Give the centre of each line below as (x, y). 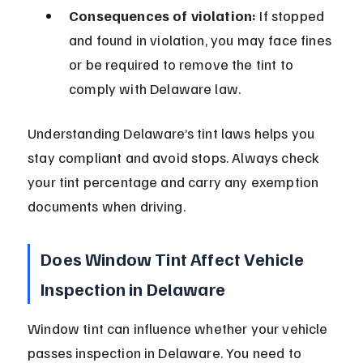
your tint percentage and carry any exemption (175, 182)
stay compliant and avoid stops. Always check (175, 158)
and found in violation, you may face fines (202, 40)
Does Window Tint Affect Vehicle (174, 259)
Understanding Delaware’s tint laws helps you (173, 133)
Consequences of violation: (163, 16)
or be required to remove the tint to (183, 64)
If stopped (292, 16)
